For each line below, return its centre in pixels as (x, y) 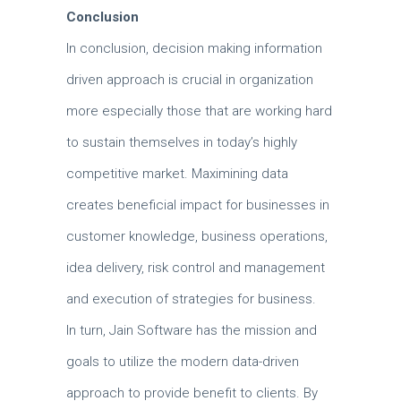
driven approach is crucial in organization (190, 80)
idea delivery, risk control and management (196, 268)
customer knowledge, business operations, (197, 236)
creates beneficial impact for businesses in (198, 205)
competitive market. (129, 174)
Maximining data (240, 174)
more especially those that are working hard (199, 111)
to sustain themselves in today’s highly (182, 142)
